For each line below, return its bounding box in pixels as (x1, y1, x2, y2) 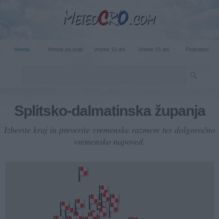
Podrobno (185, 46, 209, 52)
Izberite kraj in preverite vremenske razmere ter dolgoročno (4, 123, 215, 135)
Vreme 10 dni (93, 46, 125, 52)
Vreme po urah (48, 46, 84, 52)
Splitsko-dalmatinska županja (14, 102, 205, 119)
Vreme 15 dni (137, 46, 169, 52)
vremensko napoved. (74, 135, 145, 147)
